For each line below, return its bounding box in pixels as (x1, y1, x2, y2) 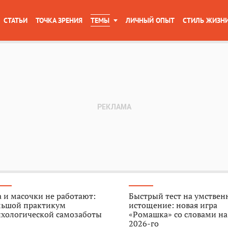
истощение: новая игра (129, 199, 218, 211)
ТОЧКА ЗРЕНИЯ (36, 16, 82, 25)
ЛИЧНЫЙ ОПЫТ (126, 16, 175, 25)
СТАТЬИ (4, 16, 27, 25)
